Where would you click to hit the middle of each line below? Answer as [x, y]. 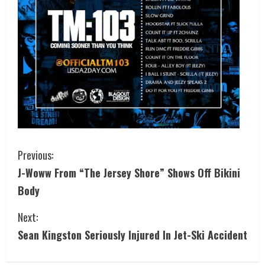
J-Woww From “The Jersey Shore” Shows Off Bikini [129, 172]
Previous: [35, 155]
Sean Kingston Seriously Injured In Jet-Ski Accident [132, 235]
